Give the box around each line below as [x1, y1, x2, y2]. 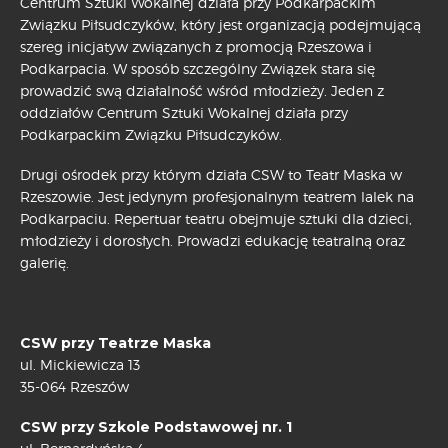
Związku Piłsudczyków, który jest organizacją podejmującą [20, 16, 421, 34]
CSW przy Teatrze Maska [20, 334, 211, 353]
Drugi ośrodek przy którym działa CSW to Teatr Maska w [20, 166, 402, 184]
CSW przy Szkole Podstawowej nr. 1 [20, 418, 292, 437]
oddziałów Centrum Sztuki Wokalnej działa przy [20, 104, 348, 122]
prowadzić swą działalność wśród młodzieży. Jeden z [20, 82, 384, 100]
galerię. [20, 254, 69, 272]
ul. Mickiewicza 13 [20, 356, 140, 374]
